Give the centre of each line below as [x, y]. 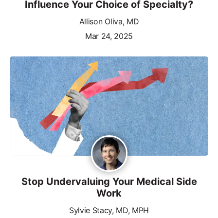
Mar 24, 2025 [109, 36]
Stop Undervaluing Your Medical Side [109, 181]
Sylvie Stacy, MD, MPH [109, 210]
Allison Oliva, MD [109, 21]
